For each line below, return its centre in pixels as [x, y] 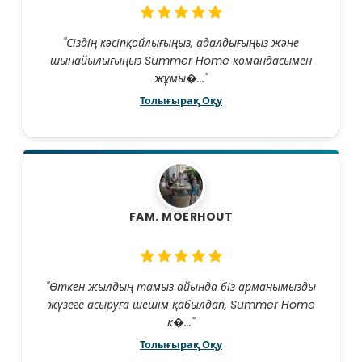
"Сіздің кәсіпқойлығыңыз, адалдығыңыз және [181, 43]
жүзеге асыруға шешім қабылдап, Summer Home [181, 305]
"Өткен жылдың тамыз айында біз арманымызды [181, 287]
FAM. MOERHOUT [181, 217]
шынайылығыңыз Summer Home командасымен [181, 61]
